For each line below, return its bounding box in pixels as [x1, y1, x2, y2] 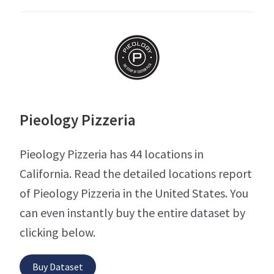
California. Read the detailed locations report [20, 166, 252, 182]
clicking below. [20, 224, 95, 240]
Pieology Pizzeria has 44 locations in [20, 146, 204, 162]
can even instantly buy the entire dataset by [20, 205, 245, 221]
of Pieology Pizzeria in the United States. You [20, 185, 248, 201]
